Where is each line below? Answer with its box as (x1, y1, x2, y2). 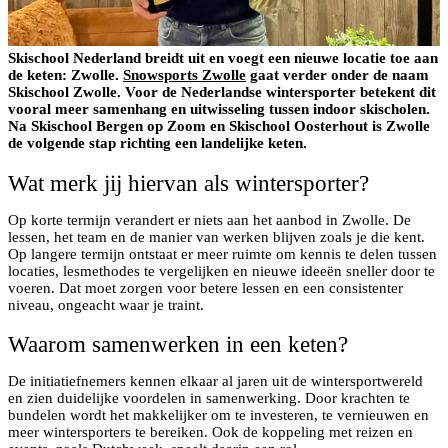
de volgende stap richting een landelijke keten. (8, 134, 307, 151)
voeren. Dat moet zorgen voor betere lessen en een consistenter (8, 279, 403, 296)
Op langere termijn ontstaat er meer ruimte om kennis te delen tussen (8, 245, 437, 262)
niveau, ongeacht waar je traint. (8, 296, 204, 313)
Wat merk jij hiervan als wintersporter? (8, 170, 369, 196)
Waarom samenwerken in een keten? (8, 332, 348, 358)
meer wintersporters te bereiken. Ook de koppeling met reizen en (8, 424, 413, 441)
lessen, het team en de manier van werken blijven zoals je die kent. (8, 228, 425, 245)
